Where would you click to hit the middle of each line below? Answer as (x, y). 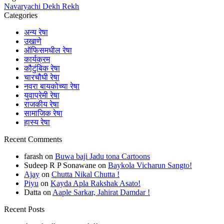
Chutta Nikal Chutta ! (85, 174)
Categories (21, 15)
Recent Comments (33, 139)
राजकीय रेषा (41, 104)
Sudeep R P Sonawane (60, 165)
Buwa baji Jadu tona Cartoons (102, 156)
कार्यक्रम (37, 59)
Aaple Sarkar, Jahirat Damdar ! (101, 192)
